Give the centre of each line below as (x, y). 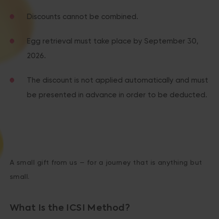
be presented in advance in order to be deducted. (117, 95)
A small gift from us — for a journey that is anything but (106, 162)
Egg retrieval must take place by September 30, (113, 41)
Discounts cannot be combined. (83, 17)
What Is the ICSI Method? (70, 208)
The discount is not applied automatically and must (118, 80)
